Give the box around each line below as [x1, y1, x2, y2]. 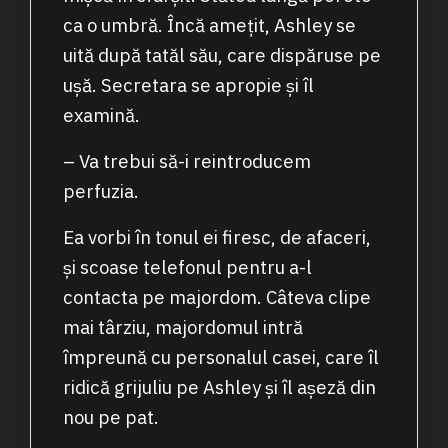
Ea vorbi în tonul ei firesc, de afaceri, [62, 225, 371, 250]
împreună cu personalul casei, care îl [62, 345, 379, 370]
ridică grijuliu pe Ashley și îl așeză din [62, 375, 376, 400]
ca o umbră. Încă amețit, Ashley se [62, 13, 356, 38]
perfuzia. [62, 179, 139, 204]
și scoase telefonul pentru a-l [62, 255, 312, 280]
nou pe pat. [62, 405, 159, 430]
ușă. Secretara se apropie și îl [62, 73, 314, 98]
